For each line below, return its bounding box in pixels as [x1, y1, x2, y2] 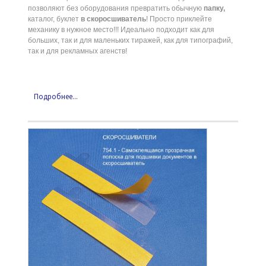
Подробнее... [33, 91, 78, 102]
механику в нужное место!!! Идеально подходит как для [27, 25, 214, 34]
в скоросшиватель [80, 14, 146, 23]
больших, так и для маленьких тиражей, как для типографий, [27, 36, 233, 45]
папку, [203, 4, 225, 12]
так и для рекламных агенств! [27, 46, 127, 55]
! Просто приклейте [145, 14, 212, 23]
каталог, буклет [27, 14, 81, 23]
